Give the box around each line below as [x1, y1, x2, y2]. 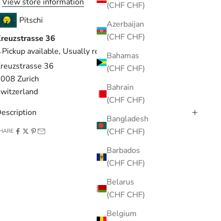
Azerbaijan [107, 19, 144, 30]
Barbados [107, 145, 140, 156]
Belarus [107, 177, 134, 188]
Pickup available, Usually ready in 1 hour [2, 45, 146, 57]
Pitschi [19, 14, 43, 26]
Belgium [107, 208, 137, 220]
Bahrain [107, 82, 134, 93]
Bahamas [107, 50, 139, 62]
